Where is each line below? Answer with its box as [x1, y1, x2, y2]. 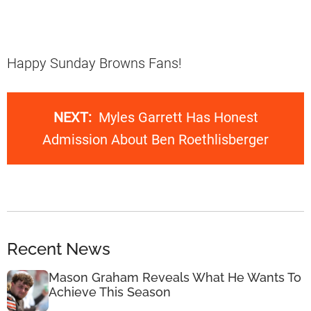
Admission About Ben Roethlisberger [42, 131, 269, 148]
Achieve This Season [49, 285, 171, 300]
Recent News [7, 239, 110, 260]
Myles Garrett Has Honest [98, 108, 258, 126]
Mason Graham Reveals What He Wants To [49, 270, 301, 285]
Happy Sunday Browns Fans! [7, 54, 182, 72]
